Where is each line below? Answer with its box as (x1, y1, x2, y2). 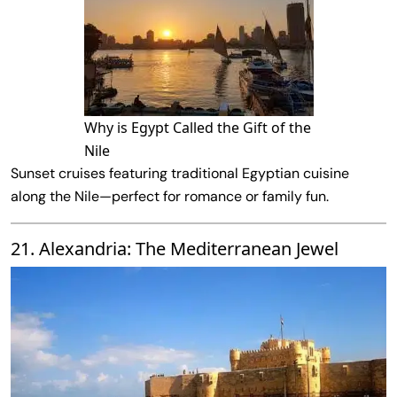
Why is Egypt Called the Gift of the (83, 117, 311, 137)
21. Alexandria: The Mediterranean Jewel (11, 236, 339, 261)
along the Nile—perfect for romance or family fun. (11, 186, 329, 206)
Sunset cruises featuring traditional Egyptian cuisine (11, 163, 349, 183)
